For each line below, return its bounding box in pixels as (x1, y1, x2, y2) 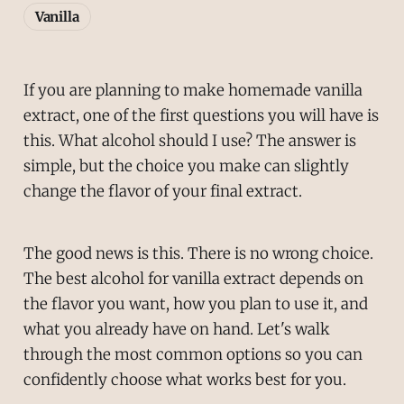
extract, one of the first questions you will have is (23, 105, 379, 125)
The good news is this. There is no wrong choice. (23, 243, 373, 263)
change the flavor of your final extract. (23, 180, 302, 201)
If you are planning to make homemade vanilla (23, 79, 363, 100)
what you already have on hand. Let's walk (23, 318, 330, 339)
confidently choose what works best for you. (23, 369, 346, 390)
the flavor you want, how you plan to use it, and (23, 293, 368, 314)
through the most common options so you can (23, 344, 363, 364)
